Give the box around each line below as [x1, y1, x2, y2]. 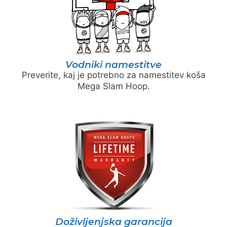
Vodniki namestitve [65, 59, 162, 71]
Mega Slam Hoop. [77, 81, 150, 92]
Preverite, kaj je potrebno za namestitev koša [21, 70, 206, 81]
